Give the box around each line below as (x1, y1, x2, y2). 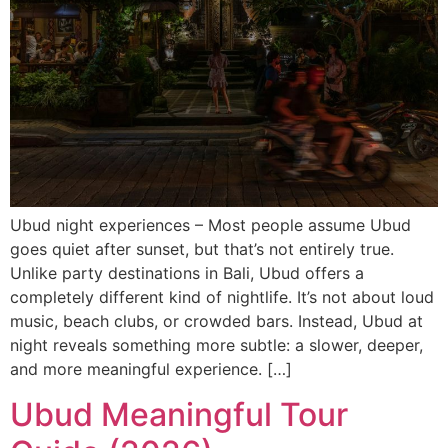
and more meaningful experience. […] (10, 359, 292, 380)
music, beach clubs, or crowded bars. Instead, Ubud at (10, 311, 423, 332)
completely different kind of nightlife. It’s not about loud (10, 287, 434, 308)
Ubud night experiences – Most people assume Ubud (10, 215, 411, 236)
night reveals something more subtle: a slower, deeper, (10, 335, 423, 356)
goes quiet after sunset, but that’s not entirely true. (10, 239, 394, 260)
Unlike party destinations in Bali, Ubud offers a (10, 263, 364, 284)
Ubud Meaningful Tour (10, 394, 348, 434)
